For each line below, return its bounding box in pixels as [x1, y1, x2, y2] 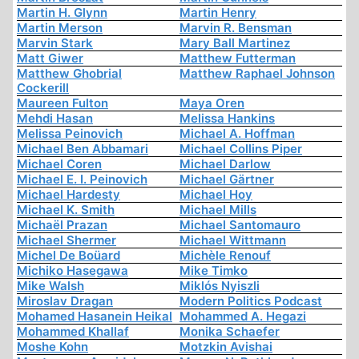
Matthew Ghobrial [17, 66, 122, 82]
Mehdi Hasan [17, 111, 93, 127]
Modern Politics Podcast [179, 293, 322, 309]
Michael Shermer [17, 232, 116, 248]
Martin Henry [179, 5, 256, 21]
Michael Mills [179, 202, 256, 218]
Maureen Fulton [17, 95, 108, 111]
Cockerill [17, 80, 69, 96]
